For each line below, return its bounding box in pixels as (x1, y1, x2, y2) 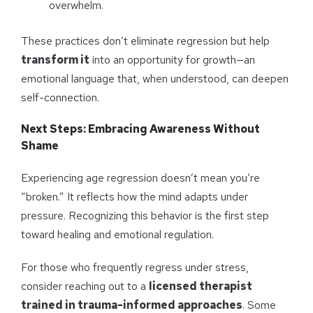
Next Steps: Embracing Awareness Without (21, 121, 260, 136)
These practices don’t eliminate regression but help (21, 33, 270, 48)
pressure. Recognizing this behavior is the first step (21, 208, 269, 223)
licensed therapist (149, 278, 252, 293)
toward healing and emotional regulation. (21, 226, 214, 242)
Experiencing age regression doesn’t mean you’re (21, 170, 260, 185)
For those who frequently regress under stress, (21, 259, 249, 275)
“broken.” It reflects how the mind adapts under (21, 189, 248, 204)
